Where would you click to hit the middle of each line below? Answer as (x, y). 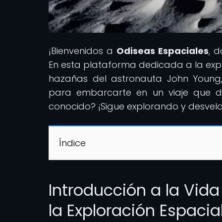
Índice (72, 143)
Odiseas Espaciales (162, 51)
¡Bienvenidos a (83, 51)
